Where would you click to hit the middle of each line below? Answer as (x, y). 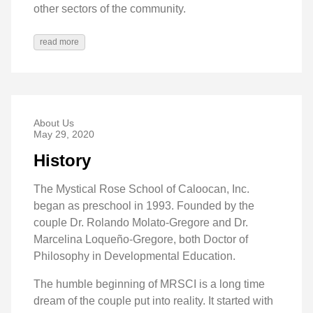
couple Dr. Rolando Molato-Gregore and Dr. (141, 222)
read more (59, 42)
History (62, 160)
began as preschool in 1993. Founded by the (144, 205)
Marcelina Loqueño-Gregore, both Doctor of (141, 239)
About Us (54, 123)
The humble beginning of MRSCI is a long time (149, 284)
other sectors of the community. (110, 8)
